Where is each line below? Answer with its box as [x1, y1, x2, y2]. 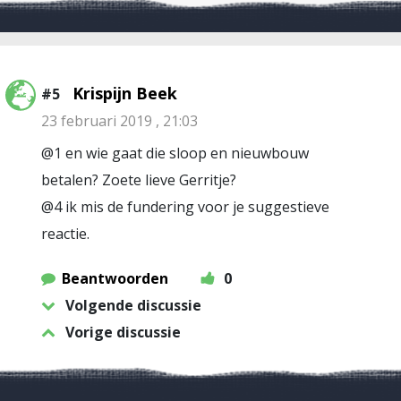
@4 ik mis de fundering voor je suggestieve [41, 197, 329, 217]
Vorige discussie [65, 322, 181, 342]
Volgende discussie [65, 295, 201, 315]
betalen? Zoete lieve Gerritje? [41, 170, 236, 190]
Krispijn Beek [73, 82, 177, 104]
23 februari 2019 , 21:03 [41, 111, 198, 131]
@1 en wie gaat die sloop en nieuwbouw [41, 143, 309, 163]
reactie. [41, 224, 90, 243]
